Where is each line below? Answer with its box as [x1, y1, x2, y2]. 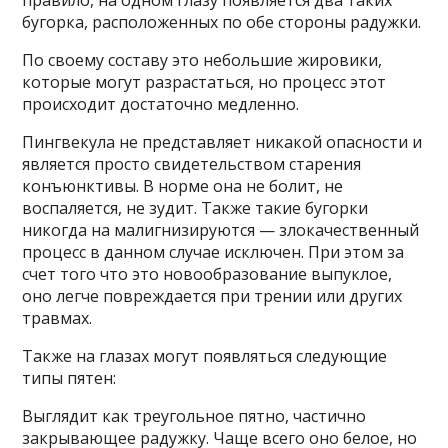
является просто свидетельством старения [22, 153, 362, 175]
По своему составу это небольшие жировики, [22, 49, 383, 71]
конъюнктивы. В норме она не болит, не [22, 175, 344, 197]
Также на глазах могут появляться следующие [22, 345, 388, 367]
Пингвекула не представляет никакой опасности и [22, 131, 423, 153]
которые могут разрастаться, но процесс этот [22, 71, 387, 93]
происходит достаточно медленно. [22, 93, 300, 115]
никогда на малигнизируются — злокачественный [22, 219, 420, 241]
